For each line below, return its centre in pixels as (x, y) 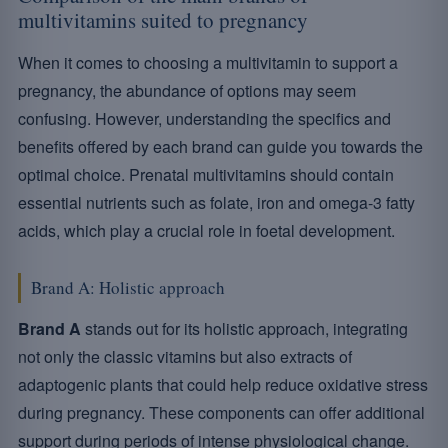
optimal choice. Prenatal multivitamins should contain (206, 174)
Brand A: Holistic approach (128, 287)
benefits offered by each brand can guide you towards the (220, 146)
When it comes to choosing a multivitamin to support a (208, 62)
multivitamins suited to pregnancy (163, 20)
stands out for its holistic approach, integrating (244, 328)
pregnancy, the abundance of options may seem (187, 90)
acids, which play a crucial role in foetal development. (206, 230)
